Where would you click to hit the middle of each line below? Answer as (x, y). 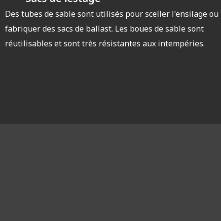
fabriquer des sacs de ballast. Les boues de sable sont (104, 29)
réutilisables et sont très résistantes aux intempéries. (105, 44)
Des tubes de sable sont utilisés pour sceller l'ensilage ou (112, 14)
